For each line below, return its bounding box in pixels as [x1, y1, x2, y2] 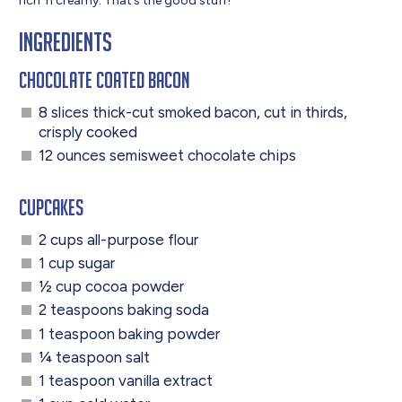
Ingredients [19, 27, 113, 57]
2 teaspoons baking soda [38, 301, 209, 319]
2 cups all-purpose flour [38, 230, 198, 249]
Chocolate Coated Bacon [19, 66, 191, 92]
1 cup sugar [38, 253, 115, 272]
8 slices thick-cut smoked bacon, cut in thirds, [38, 102, 347, 121]
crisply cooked [38, 122, 137, 141]
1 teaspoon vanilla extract [38, 371, 213, 390]
